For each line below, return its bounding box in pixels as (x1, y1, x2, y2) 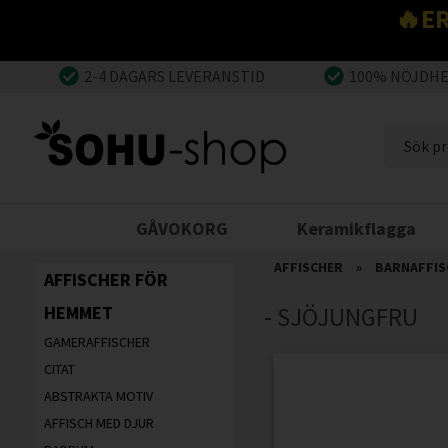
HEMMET (43, 301, 113, 325)
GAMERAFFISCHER (43, 333, 150, 352)
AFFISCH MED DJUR (43, 414, 154, 433)
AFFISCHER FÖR (43, 268, 168, 292)
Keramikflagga (297, 217, 417, 241)
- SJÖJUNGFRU (263, 301, 418, 334)
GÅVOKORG (135, 217, 228, 241)
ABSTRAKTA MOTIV (43, 387, 153, 406)
